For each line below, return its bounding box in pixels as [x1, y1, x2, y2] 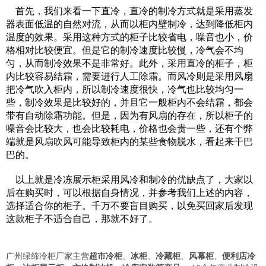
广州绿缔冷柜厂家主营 [6, 249, 89, 261]
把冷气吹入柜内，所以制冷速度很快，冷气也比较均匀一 [6, 84, 243, 94]
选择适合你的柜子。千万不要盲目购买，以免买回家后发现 [6, 200, 253, 211]
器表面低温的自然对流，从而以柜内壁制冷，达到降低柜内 [6, 18, 253, 29]
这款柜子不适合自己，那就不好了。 [6, 213, 158, 224]
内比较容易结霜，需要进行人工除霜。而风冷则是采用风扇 [6, 71, 253, 81]
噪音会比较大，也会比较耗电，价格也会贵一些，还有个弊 [6, 123, 253, 134]
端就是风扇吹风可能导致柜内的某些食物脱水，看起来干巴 [6, 136, 253, 147]
